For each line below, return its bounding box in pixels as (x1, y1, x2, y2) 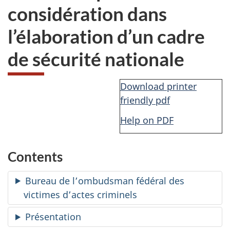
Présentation (25, 210, 82, 223)
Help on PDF (120, 113, 174, 126)
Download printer (120, 80, 197, 92)
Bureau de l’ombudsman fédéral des (25, 174, 185, 187)
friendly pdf (120, 94, 170, 106)
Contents (8, 148, 63, 165)
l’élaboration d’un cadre (8, 24, 205, 48)
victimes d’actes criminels (24, 188, 137, 201)
